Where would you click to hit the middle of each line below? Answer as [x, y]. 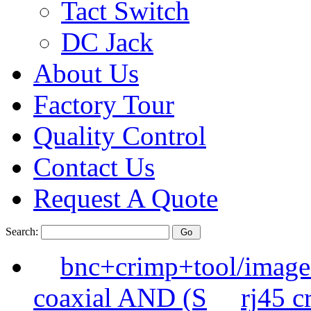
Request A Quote [126, 198]
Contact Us [94, 167]
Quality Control [120, 136]
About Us [86, 73]
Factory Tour [104, 104]
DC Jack [107, 42]
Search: [23, 232]
